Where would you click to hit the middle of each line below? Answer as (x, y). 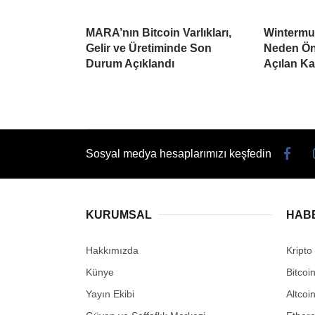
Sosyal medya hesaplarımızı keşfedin (179, 153)
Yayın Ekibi (110, 294)
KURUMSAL (119, 214)
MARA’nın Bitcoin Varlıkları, (159, 32)
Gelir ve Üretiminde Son (149, 48)
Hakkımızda (112, 250)
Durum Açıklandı (130, 63)
